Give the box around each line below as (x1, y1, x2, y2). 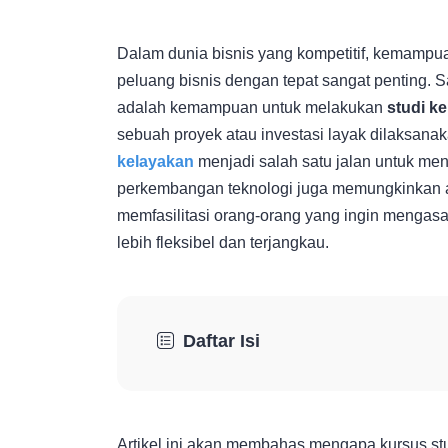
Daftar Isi (183, 331, 260, 352)
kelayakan (117, 153, 194, 171)
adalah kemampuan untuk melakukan (117, 99, 387, 117)
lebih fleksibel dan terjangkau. (117, 234, 329, 252)
